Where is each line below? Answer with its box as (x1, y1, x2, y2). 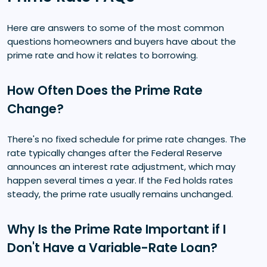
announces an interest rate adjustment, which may (7, 160, 235, 173)
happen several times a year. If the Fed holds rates (7, 173, 233, 187)
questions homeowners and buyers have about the (7, 35, 236, 48)
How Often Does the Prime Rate (7, 81, 203, 99)
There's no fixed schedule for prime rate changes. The (7, 132, 246, 145)
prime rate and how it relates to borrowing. (7, 48, 198, 61)
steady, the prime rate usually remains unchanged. (7, 187, 233, 200)
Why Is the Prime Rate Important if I (7, 220, 226, 238)
